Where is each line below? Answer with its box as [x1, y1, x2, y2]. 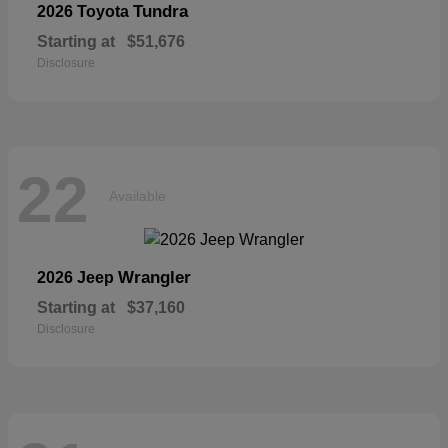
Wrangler [118, 267, 191, 287]
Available [109, 188, 166, 205]
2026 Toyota [37, 2, 133, 20]
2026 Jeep [37, 268, 118, 286]
